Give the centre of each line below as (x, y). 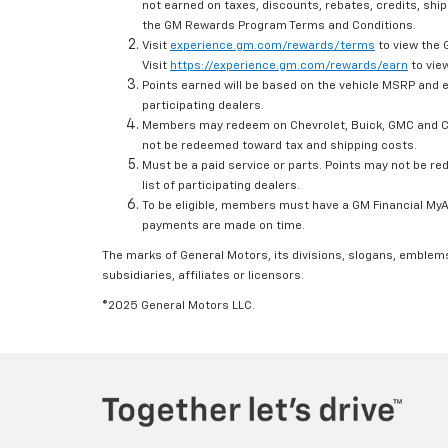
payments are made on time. (223, 226)
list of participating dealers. (221, 186)
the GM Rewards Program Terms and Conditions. (279, 26)
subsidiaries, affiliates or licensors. (203, 276)
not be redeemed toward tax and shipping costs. (279, 146)
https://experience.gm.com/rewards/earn (289, 66)
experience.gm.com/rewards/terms (272, 46)
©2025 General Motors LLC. (178, 306)
